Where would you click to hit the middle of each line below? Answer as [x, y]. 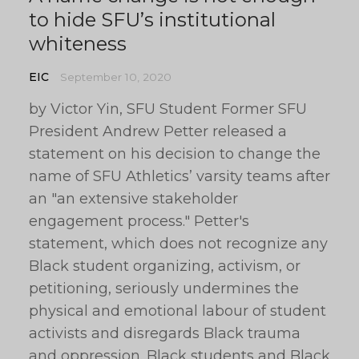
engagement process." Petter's [139, 221]
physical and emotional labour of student [177, 311]
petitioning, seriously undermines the [164, 288]
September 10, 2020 [116, 77]
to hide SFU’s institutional [152, 20]
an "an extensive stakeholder [133, 199]
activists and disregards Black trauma [165, 333]
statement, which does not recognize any [178, 244]
